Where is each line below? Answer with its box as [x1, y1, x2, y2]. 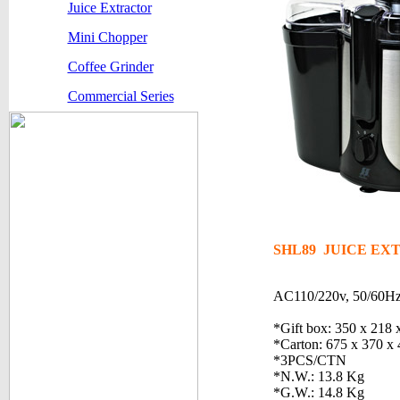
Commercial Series [67, 88, 174, 104]
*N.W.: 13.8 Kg [272, 369, 364, 384]
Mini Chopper [67, 29, 147, 45]
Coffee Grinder [67, 59, 154, 74]
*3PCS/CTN [272, 353, 346, 368]
